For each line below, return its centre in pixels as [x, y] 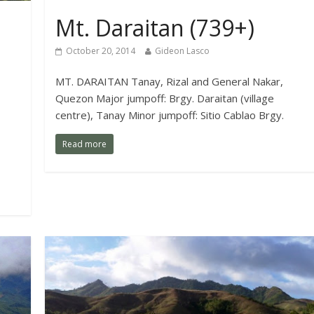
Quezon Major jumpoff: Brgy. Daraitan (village [165, 98]
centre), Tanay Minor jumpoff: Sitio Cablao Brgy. [170, 115]
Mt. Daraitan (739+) [155, 28]
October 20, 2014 [101, 51]
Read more [85, 144]
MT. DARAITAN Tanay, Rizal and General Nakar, [170, 82]
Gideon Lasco [183, 51]
